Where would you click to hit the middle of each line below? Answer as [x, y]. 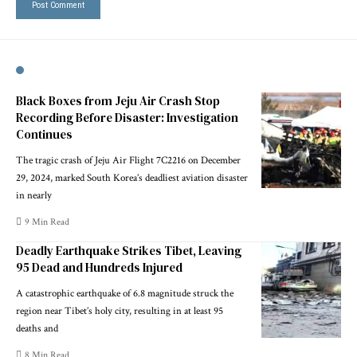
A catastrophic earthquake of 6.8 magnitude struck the [125, 294]
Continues [44, 135]
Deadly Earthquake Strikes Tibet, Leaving [129, 251]
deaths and [37, 329]
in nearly [34, 196]
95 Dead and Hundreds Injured [99, 268]
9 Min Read [47, 222]
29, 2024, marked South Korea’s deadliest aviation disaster [132, 178]
